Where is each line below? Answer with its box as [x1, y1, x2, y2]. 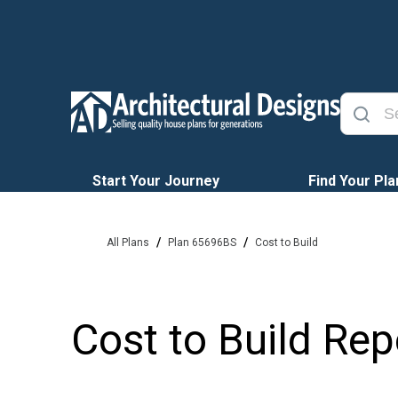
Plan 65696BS [168, 236, 236, 249]
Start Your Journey [92, 172, 219, 189]
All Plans [107, 236, 149, 249]
